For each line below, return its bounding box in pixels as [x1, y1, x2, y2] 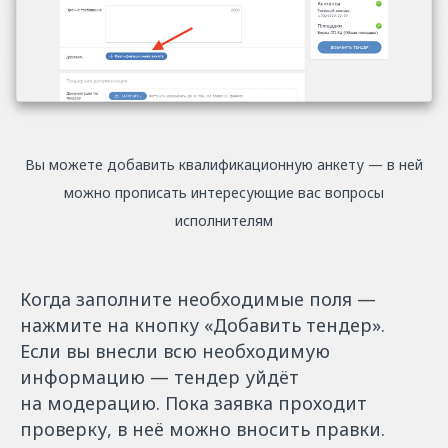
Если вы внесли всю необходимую [20, 338, 330, 363]
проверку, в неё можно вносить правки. [20, 416, 385, 441]
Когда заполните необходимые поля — [20, 286, 376, 311]
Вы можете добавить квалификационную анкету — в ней [25, 154, 423, 174]
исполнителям [175, 210, 273, 230]
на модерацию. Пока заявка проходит [20, 390, 367, 415]
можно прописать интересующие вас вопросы [64, 182, 384, 202]
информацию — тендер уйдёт [20, 364, 299, 389]
